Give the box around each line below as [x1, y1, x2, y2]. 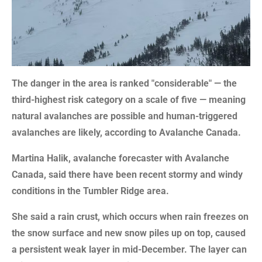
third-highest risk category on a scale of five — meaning [12, 94, 246, 106]
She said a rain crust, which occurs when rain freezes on [12, 211, 249, 223]
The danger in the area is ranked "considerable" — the [12, 78, 237, 89]
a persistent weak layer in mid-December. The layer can [12, 244, 247, 256]
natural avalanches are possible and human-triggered [12, 111, 237, 122]
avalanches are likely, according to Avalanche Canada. [12, 127, 241, 139]
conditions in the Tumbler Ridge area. [12, 185, 169, 197]
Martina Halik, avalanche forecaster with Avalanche [12, 153, 229, 164]
